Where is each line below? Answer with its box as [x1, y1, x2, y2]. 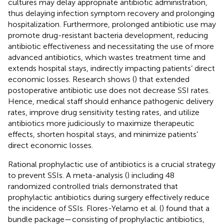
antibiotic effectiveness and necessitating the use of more [8, 41, 214, 51]
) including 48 [127, 170, 174, 180]
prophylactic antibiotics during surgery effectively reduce [8, 192, 209, 202]
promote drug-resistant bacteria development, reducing [8, 30, 208, 40]
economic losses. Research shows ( [8, 74, 134, 84]
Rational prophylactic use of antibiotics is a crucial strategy [8, 159, 215, 169]
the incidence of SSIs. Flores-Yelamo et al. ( [8, 203, 161, 213]
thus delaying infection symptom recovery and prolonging [8, 8, 214, 18]
